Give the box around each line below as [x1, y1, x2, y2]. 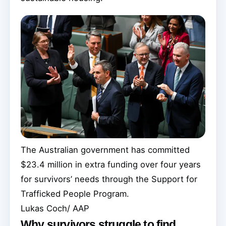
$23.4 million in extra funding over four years [21, 159, 201, 169]
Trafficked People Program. [21, 188, 129, 199]
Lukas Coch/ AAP [21, 203, 89, 213]
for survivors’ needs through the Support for [21, 174, 197, 184]
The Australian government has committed [21, 144, 190, 155]
